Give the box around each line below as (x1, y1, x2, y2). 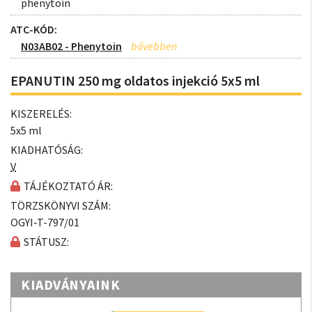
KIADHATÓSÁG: (10, 143, 83, 157)
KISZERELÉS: (10, 107, 72, 120)
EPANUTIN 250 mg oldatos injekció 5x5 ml (10, 72, 260, 89)
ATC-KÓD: (10, 22, 57, 36)
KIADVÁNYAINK (21, 276, 120, 293)
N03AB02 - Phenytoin (21, 39, 122, 53)
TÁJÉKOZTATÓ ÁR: (24, 179, 113, 193)
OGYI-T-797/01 (10, 215, 79, 229)
